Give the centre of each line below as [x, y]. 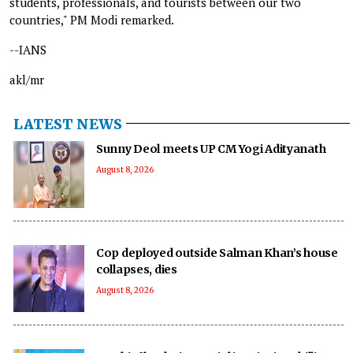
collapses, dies [137, 269]
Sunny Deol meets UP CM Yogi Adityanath [211, 149]
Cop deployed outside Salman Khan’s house [217, 253]
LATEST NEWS [68, 124]
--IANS [28, 49]
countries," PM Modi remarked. [92, 19]
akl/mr [27, 79]
